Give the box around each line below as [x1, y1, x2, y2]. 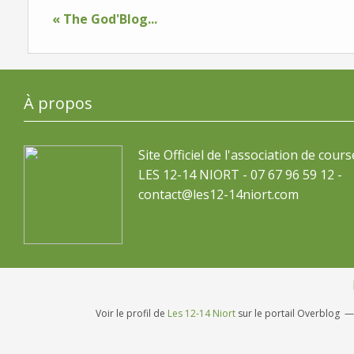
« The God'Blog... [52, 10, 157, 28]
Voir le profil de [96, 307, 168, 320]
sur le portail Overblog [235, 307, 340, 320]
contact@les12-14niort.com [138, 186, 299, 203]
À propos [24, 92, 92, 114]
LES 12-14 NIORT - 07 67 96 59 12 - [138, 166, 342, 183]
